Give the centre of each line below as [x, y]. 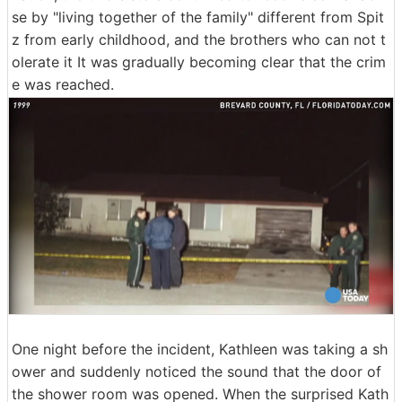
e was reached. [63, 84]
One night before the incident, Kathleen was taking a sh [200, 349]
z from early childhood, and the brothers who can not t [199, 39]
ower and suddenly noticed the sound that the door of [197, 371]
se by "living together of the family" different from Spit [198, 17]
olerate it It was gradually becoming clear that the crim [199, 61]
